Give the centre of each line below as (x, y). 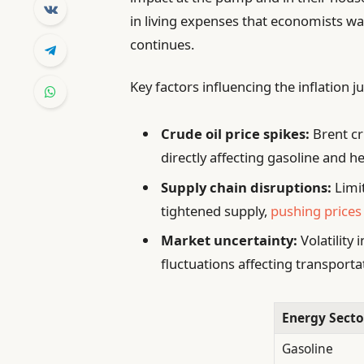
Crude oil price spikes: (236, 134)
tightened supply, (216, 210)
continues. (162, 44)
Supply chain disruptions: (247, 187)
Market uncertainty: (230, 240)
